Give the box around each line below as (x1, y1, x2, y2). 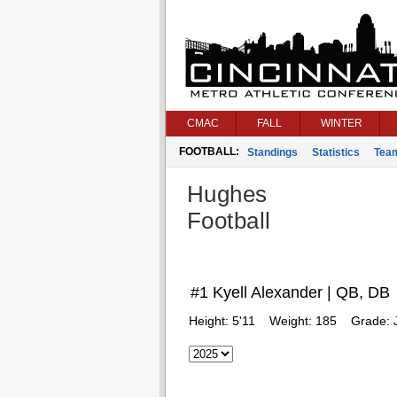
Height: (188, 314, 232, 328)
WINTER (320, 117, 362, 129)
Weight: (269, 314, 315, 328)
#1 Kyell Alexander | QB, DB (190, 284, 390, 301)
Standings (246, 146, 298, 159)
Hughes (186, 181, 268, 207)
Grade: (350, 314, 393, 328)
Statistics (311, 146, 360, 159)
